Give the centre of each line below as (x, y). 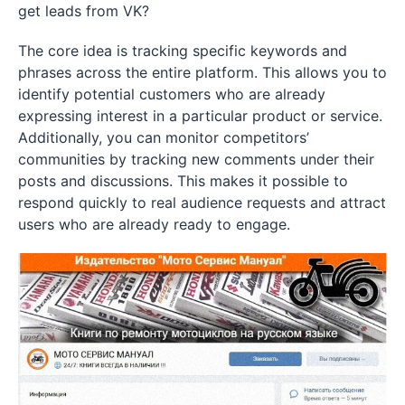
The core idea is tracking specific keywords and (183, 50)
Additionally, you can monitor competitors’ (164, 137)
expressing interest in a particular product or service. (200, 115)
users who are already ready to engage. (154, 224)
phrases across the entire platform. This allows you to (202, 72)
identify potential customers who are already (172, 94)
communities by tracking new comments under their (196, 159)
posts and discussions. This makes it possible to (183, 180)
